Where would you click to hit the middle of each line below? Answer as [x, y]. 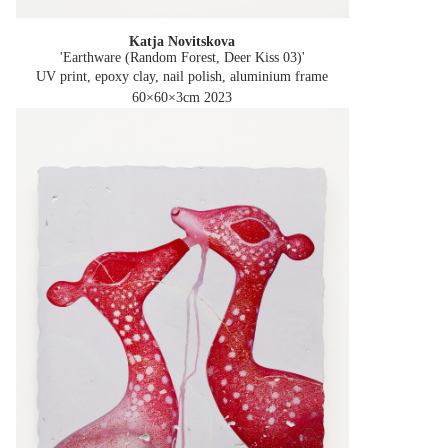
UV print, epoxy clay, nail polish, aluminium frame [182, 77]
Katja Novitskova [182, 42]
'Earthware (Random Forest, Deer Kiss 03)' [182, 58]
